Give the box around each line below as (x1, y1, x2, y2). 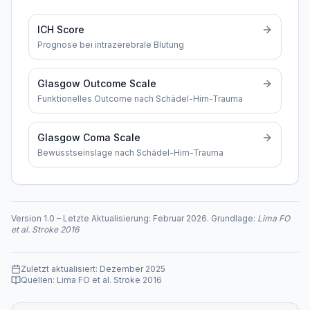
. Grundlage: (207, 213, 257, 224)
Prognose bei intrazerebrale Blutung (37, 39, 184, 50)
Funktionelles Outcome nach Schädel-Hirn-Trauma (37, 93, 244, 104)
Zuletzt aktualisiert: (21, 264, 100, 274)
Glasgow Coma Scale (37, 131, 140, 143)
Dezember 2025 (100, 264, 165, 274)
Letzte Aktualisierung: (63, 213, 153, 224)
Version (11, 213, 44, 224)
